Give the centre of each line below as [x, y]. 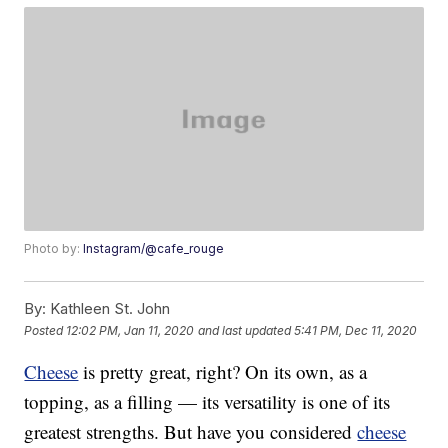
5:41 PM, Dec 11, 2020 [356, 330]
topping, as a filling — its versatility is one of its [207, 402]
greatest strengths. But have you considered [191, 432]
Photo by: [54, 249]
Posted [45, 330]
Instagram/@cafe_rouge [154, 249]
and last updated [245, 330]
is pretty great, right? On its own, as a [223, 372]
